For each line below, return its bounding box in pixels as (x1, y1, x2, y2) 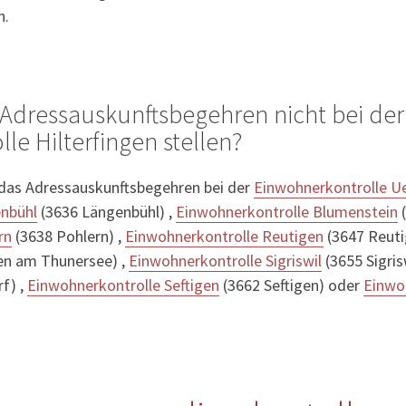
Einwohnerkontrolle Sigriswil (129, 250, 322, 272)
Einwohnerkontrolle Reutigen (125, 226, 324, 247)
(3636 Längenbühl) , (37, 201, 176, 223)
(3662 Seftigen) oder (219, 275, 363, 296)
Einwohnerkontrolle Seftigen (27, 275, 219, 296)
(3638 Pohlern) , (12, 226, 125, 247)
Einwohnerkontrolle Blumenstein (176, 201, 398, 223)
